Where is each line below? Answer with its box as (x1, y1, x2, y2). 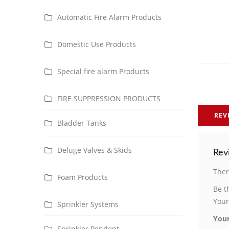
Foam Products (57, 172, 108, 182)
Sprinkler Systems (57, 199, 119, 209)
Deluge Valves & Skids (57, 145, 132, 155)
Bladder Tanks (57, 118, 106, 128)
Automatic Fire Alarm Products (57, 12, 162, 22)
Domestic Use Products (57, 39, 136, 49)
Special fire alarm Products (57, 66, 149, 76)
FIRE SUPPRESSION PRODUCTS (57, 94, 161, 103)
